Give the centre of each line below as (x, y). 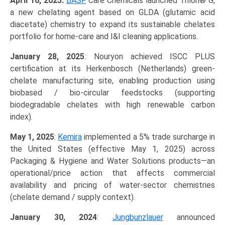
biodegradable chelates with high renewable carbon (113, 105)
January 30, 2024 (53, 217)
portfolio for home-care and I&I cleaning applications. (104, 37)
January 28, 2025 (47, 57)
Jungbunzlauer (138, 217)
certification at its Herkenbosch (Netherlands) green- (113, 69)
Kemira (70, 137)
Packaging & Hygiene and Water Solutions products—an (113, 161)
